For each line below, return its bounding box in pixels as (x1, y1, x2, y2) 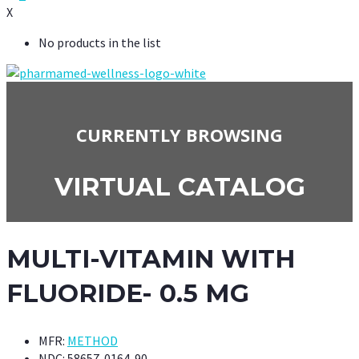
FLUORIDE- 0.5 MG (6, 278, 249, 309)
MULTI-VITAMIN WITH (6, 244, 295, 275)
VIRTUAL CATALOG (54, 171, 305, 203)
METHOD (67, 333, 118, 349)
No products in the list (38, 34, 161, 50)
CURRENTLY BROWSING (76, 122, 283, 147)
